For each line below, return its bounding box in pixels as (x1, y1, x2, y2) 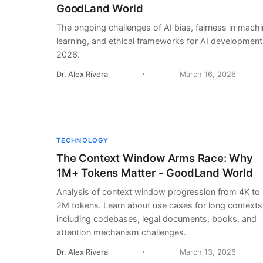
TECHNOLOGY (56, 136, 109, 145)
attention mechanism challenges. (56, 227, 186, 238)
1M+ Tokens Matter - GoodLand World (56, 166, 253, 180)
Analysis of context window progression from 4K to (56, 187, 260, 197)
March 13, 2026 (179, 248, 236, 257)
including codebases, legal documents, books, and (56, 214, 257, 224)
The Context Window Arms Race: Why (56, 151, 253, 165)
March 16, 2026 (179, 70, 236, 79)
